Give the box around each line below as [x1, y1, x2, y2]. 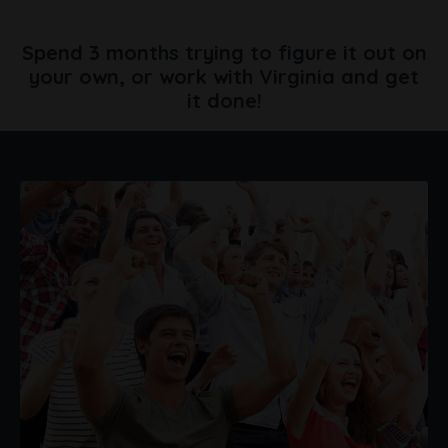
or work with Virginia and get [131, 63, 419, 89]
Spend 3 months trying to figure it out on [21, 39, 427, 65]
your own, [29, 63, 131, 89]
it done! [186, 87, 262, 113]
